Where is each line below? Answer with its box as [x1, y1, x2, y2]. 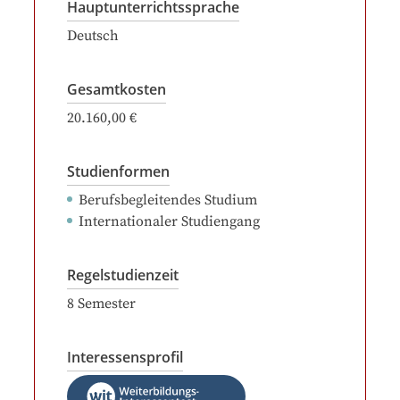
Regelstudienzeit [67, 265, 179, 285]
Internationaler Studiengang [79, 212, 260, 230]
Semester [78, 295, 136, 312]
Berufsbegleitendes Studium [79, 191, 257, 209]
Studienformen [67, 162, 170, 181]
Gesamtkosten [67, 79, 166, 99]
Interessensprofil [67, 347, 183, 367]
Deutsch [67, 27, 119, 45]
